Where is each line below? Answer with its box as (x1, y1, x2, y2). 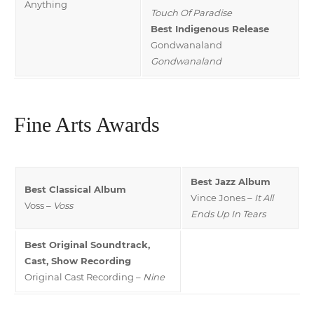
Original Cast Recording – (25, 271, 143, 282)
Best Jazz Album (191, 175, 271, 187)
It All (254, 191, 273, 203)
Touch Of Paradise (151, 6, 232, 18)
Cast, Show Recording (25, 254, 131, 266)
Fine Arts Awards (14, 112, 160, 136)
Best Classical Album (25, 183, 126, 195)
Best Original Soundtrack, (25, 238, 150, 250)
